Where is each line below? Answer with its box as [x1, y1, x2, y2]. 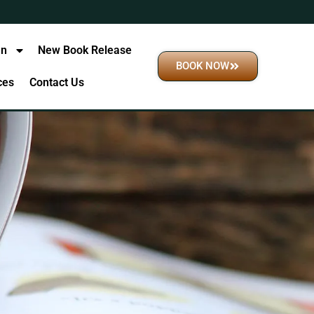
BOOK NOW [176, 60, 230, 73]
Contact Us [29, 75, 85, 89]
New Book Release [37, 43, 132, 57]
